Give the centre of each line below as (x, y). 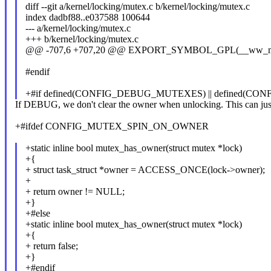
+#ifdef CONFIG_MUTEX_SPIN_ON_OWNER (112, 126)
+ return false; (51, 246)
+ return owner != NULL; (75, 192)
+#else (38, 214)
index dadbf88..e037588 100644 (87, 18)
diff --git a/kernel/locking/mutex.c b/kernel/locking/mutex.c (137, 7)
